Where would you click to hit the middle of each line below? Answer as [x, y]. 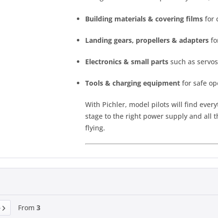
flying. [95, 128]
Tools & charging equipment [133, 83]
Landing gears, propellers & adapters [147, 40]
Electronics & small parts [127, 62]
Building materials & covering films [144, 19]
